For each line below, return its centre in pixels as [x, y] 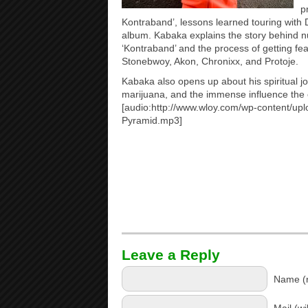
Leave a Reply [171, 255]
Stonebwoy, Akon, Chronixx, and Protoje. [210, 61]
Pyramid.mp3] [152, 120]
